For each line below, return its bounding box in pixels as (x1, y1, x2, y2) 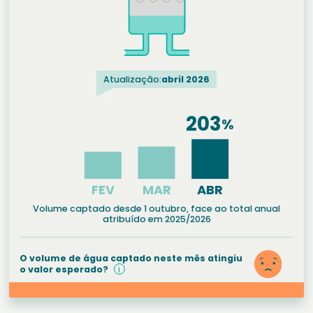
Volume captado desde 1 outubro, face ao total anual (33, 202, 280, 214)
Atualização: (103, 73, 161, 85)
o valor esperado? (19, 263, 110, 276)
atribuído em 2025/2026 (102, 212, 211, 225)
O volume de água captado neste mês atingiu (19, 252, 242, 265)
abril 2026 (161, 73, 210, 85)
